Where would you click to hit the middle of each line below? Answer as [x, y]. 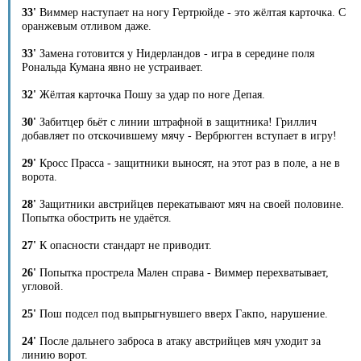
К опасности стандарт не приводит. [124, 245]
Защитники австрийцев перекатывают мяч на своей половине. [191, 204]
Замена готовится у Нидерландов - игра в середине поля [176, 53]
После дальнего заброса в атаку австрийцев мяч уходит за [179, 341]
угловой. [43, 286]
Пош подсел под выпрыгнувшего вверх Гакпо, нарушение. [183, 313]
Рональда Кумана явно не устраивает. [113, 67]
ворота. [40, 176]
